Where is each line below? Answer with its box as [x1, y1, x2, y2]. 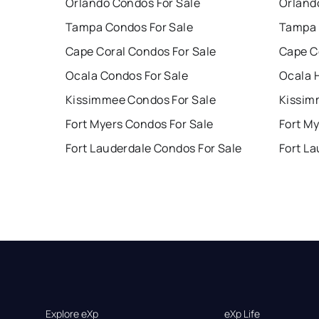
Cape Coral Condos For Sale [66, 43, 216, 59]
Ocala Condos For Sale [66, 67, 189, 83]
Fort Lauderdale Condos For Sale [66, 140, 242, 156]
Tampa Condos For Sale [66, 19, 194, 35]
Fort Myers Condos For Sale [66, 115, 214, 132]
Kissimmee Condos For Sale [66, 91, 216, 108]
